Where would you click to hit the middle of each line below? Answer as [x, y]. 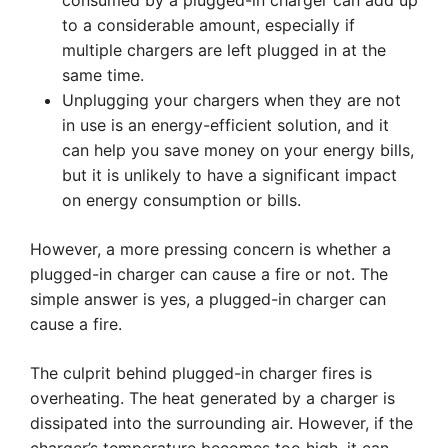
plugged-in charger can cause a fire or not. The [209, 274]
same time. [103, 75]
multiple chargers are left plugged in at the [224, 50]
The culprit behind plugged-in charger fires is [201, 373]
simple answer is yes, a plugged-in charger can [208, 299]
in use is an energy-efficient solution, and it [225, 125]
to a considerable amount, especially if [208, 25]
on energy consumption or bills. [181, 200]
